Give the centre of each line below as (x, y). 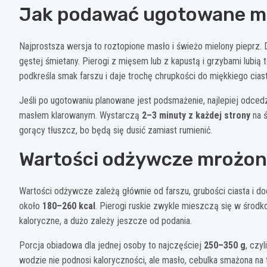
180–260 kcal (69, 206)
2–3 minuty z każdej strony (196, 115)
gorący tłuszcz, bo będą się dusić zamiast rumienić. (116, 130)
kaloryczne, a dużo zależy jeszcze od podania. (105, 221)
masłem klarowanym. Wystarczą (80, 115)
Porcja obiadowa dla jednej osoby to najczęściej (111, 245)
